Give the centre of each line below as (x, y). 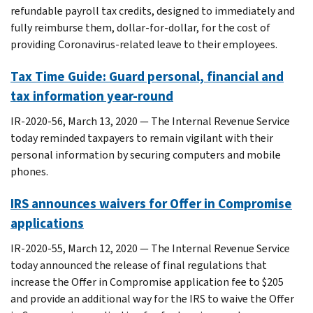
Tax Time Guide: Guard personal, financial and (147, 76)
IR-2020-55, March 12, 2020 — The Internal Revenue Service (150, 248)
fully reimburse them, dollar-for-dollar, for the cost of (140, 27)
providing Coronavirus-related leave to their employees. (144, 44)
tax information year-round (92, 96)
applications (47, 223)
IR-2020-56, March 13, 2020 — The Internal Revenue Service (150, 121)
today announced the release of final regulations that (139, 265)
